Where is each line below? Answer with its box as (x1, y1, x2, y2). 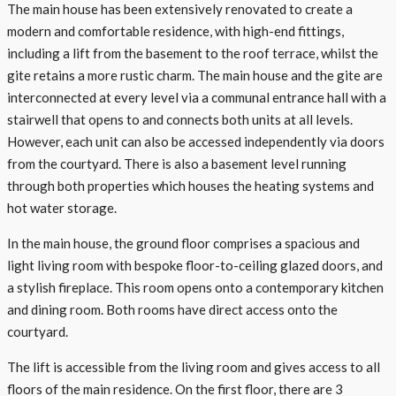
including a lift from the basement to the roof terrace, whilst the (7, 44, 378, 61)
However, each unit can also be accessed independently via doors (7, 133, 385, 149)
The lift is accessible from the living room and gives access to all (7, 358, 380, 375)
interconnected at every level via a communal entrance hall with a (7, 88, 386, 105)
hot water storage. (7, 199, 117, 216)
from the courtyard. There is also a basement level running (7, 155, 346, 171)
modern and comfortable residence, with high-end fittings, (7, 22, 344, 39)
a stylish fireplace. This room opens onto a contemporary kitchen (7, 278, 384, 295)
